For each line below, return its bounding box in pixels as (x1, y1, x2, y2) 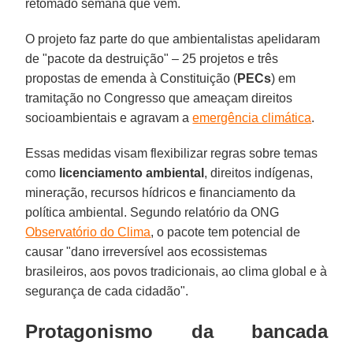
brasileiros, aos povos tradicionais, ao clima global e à (25, 264, 328, 278)
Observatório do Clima (25, 225, 151, 239)
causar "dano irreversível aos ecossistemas (25, 244, 268, 258)
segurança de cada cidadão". (25, 284, 189, 298)
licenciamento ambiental (59, 165, 205, 180)
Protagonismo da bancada (25, 320, 328, 342)
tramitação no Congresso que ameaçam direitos (25, 91, 293, 105)
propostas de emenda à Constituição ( (25, 71, 238, 85)
